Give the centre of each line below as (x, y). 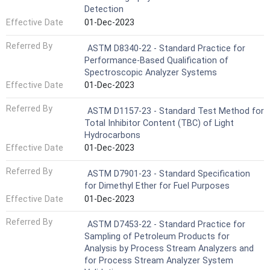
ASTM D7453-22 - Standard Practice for (166, 225)
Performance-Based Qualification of (156, 60)
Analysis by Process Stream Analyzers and (169, 249)
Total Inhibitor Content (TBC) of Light (159, 123)
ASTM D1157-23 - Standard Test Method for (176, 111)
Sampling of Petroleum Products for (157, 237)
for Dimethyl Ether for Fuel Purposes (157, 186)
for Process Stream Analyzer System (159, 261)
